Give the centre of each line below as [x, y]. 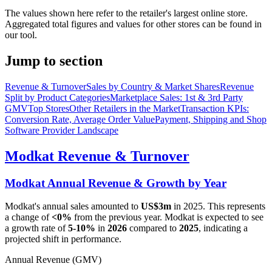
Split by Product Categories [57, 97]
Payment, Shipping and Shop [211, 119]
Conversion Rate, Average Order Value [80, 119]
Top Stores [49, 108]
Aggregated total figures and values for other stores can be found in [133, 24]
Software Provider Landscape [62, 130]
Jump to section [54, 60]
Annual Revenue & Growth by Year [136, 183]
